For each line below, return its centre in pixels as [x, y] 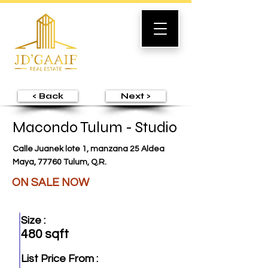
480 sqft [45, 234]
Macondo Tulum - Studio [95, 127]
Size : [33, 220]
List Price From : [60, 259]
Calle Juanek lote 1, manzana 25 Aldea [89, 149]
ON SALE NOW [51, 182]
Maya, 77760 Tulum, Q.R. [60, 162]
